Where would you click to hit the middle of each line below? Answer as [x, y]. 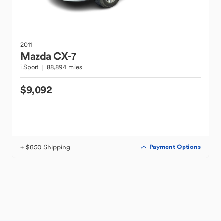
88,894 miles [65, 67]
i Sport [30, 67]
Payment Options [175, 147]
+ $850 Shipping [45, 147]
